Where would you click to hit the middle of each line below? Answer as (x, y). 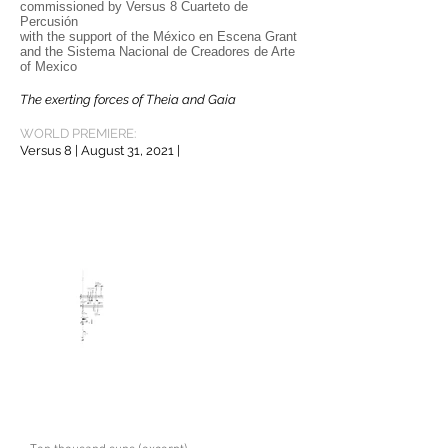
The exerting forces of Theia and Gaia (128, 99)
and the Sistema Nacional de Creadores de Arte (157, 51)
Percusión (49, 21)
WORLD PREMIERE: (79, 133)
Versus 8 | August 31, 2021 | (100, 150)
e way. (254, 99)
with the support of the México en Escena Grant (158, 36)
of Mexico (48, 66)
